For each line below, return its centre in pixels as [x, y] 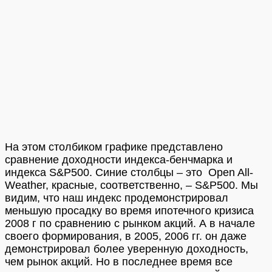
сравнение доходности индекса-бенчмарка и [119, 159]
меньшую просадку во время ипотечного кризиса [129, 210]
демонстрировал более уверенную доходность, [127, 249]
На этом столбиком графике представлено [114, 147]
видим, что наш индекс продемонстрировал [117, 198]
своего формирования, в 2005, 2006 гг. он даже [126, 236]
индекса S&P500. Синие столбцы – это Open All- [129, 172]
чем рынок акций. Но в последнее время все [119, 261]
